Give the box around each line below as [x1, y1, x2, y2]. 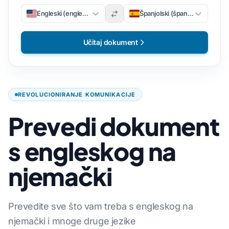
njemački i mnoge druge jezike [8, 216, 136, 226]
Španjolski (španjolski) [140, 9, 204, 17]
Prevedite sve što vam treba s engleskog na [8, 201, 193, 212]
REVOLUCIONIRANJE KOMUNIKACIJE [18, 91, 135, 98]
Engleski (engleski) [37, 9, 93, 17]
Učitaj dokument [83, 38, 138, 47]
